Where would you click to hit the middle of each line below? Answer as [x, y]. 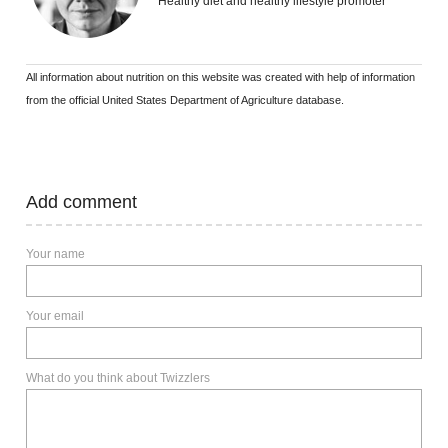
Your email [55, 316]
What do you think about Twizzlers [118, 378]
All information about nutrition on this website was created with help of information [220, 77]
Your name [55, 254]
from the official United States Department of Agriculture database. [185, 100]
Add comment [87, 202]
